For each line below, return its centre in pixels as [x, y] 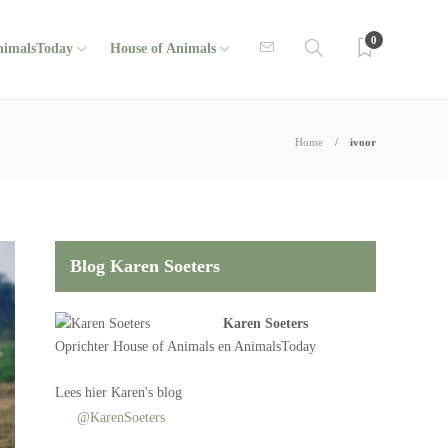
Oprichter [84, 346]
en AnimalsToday [265, 346]
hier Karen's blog [134, 392]
